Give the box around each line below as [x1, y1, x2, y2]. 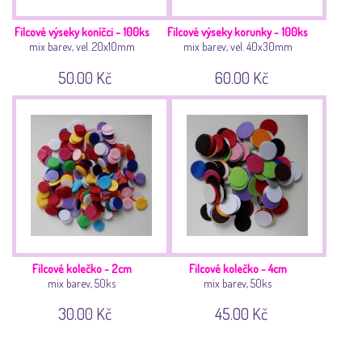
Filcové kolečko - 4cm [188, 260, 287, 276]
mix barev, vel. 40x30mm [183, 40, 293, 54]
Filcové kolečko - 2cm [32, 260, 132, 276]
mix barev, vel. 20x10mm [28, 40, 135, 54]
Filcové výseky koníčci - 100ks [14, 24, 149, 40]
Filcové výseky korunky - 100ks [167, 24, 309, 40]
